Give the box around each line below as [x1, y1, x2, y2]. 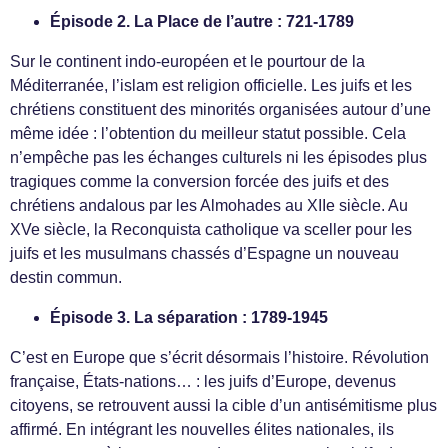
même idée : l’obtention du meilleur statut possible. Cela [10, 125, 406, 142]
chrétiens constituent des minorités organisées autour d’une [10, 101, 431, 118]
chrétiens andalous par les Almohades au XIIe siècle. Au [10, 197, 408, 214]
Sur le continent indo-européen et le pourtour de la [10, 53, 365, 70]
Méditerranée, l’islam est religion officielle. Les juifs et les [10, 77, 412, 94]
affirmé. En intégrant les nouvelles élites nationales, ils [10, 421, 394, 438]
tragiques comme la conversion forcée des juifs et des [10, 173, 389, 190]
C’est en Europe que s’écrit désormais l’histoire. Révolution [10, 349, 429, 366]
